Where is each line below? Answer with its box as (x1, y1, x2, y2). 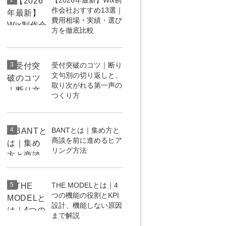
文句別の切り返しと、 (51, 71, 122, 79)
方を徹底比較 (51, 26, 94, 34)
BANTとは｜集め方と (51, 126, 120, 134)
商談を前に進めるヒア (51, 136, 122, 144)
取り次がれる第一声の (51, 81, 122, 89)
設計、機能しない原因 (51, 201, 122, 209)
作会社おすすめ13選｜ (51, 6, 123, 14)
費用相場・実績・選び (51, 16, 122, 24)
